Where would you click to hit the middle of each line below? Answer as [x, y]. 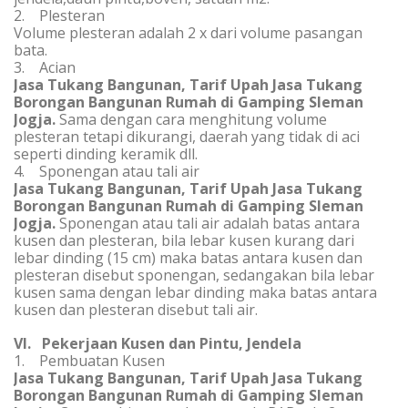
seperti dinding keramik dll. [106, 154]
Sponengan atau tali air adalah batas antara [209, 223]
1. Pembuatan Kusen [89, 361]
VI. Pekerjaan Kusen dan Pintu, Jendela [158, 343]
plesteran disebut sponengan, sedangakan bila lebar [194, 275]
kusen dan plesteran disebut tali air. [136, 310]
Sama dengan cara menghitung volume [193, 119]
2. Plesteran [59, 15]
